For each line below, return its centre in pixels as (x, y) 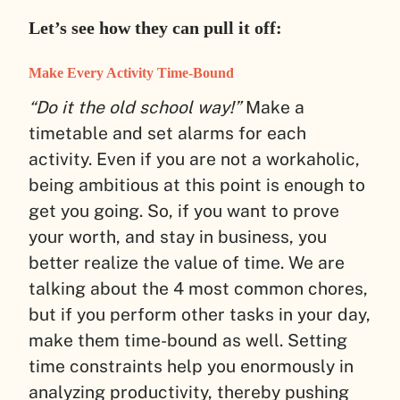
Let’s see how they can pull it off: (155, 27)
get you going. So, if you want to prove (184, 210)
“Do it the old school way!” (135, 107)
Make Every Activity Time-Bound (133, 72)
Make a (273, 107)
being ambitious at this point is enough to (197, 184)
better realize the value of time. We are (187, 262)
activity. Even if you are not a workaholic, (194, 158)
